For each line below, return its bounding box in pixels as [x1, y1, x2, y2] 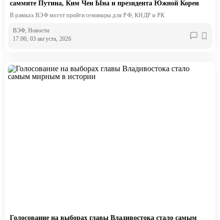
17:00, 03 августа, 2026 [13, 35, 72, 43]
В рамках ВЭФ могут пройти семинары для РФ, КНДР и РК [9, 11, 165, 19]
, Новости [25, 27, 50, 34]
